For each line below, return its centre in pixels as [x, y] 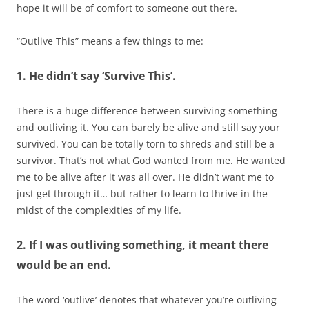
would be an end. [64, 265]
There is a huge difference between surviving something [147, 110]
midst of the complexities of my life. [99, 210]
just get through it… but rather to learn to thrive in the [142, 193]
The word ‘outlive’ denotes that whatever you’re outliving [147, 299]
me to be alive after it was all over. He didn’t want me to [145, 177]
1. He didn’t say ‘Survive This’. [96, 76]
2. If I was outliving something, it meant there [142, 245]
